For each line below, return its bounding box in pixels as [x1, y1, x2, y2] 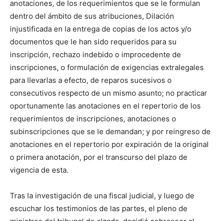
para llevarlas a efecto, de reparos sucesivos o [10, 75, 172, 85]
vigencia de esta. [10, 165, 69, 175]
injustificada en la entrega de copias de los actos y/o [10, 24, 191, 34]
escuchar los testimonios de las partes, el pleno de [10, 204, 187, 214]
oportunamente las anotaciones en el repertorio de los [10, 101, 201, 111]
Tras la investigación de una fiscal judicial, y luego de [10, 191, 194, 201]
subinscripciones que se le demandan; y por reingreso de [10, 127, 211, 137]
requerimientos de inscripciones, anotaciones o [10, 114, 176, 124]
